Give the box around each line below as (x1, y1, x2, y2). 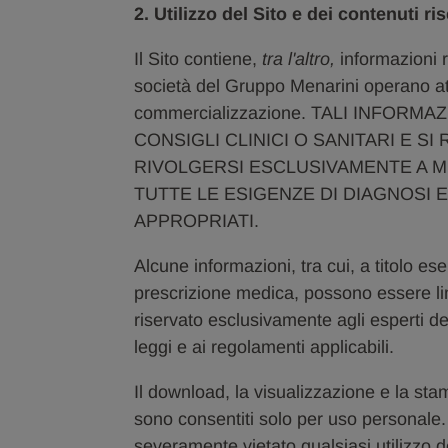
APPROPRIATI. (134, 211, 260, 231)
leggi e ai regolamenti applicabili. (134, 337, 395, 357)
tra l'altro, (262, 49, 341, 69)
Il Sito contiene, (134, 49, 263, 69)
